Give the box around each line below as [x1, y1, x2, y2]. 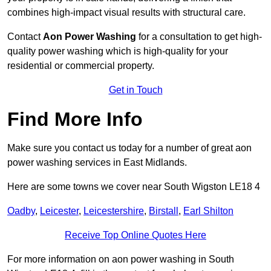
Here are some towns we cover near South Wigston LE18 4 [7, 181, 260, 192]
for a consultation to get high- [136, 31, 262, 42]
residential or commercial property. [7, 60, 154, 71]
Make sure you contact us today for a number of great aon [7, 143, 252, 154]
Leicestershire [83, 206, 144, 217]
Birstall [149, 206, 178, 217]
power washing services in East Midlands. [7, 157, 187, 168]
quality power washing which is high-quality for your [7, 46, 228, 57]
